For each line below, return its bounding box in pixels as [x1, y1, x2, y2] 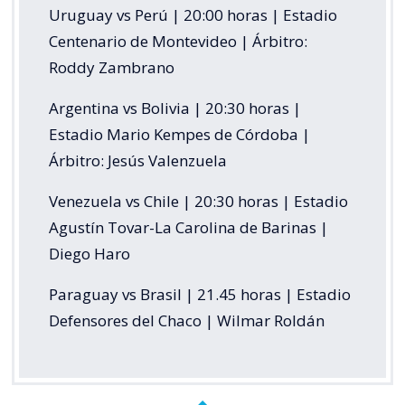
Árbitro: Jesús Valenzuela [49, 149, 227, 171]
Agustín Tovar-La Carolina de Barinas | [49, 216, 328, 238]
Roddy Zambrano [49, 56, 174, 78]
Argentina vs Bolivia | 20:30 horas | [49, 97, 301, 118]
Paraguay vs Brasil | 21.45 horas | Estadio [49, 283, 351, 305]
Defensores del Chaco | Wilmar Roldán [49, 309, 325, 331]
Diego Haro [49, 242, 130, 264]
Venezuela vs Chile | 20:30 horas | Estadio [49, 190, 348, 212]
